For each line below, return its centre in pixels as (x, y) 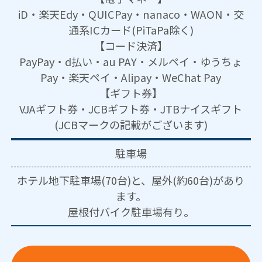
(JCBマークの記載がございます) (131, 125)
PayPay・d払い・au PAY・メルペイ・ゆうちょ (131, 62)
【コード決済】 (131, 46)
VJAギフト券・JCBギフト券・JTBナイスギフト (131, 109)
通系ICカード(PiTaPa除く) (131, 30)
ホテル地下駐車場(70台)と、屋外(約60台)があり (131, 180)
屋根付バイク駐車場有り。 (131, 212)
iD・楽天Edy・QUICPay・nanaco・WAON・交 (131, 14)
